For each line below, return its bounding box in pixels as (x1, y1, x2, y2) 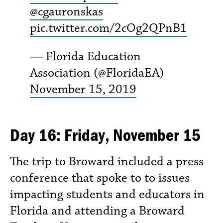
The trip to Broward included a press (10, 153, 204, 169)
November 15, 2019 (30, 81, 136, 97)
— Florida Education (30, 48, 141, 64)
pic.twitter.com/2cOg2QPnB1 (30, 19, 187, 36)
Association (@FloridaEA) (30, 64, 164, 81)
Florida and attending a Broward (10, 202, 185, 219)
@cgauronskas (30, 3, 103, 19)
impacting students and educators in (10, 186, 205, 202)
